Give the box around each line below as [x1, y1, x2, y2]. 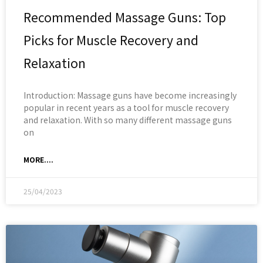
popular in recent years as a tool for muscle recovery [23, 102, 229, 114]
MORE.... [23, 154, 53, 165]
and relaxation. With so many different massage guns [23, 114, 232, 126]
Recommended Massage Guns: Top [23, 8, 226, 26]
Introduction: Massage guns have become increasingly [23, 89, 237, 102]
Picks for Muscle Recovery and [23, 31, 198, 49]
